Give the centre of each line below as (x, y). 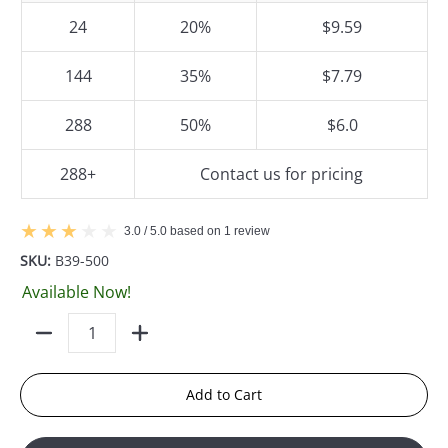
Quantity (49, 342)
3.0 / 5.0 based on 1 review (197, 230)
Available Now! (76, 291)
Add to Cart (224, 394)
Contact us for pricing (281, 174)
